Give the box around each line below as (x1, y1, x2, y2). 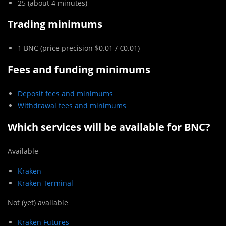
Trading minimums (8, 17, 102, 31)
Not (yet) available (8, 198, 68, 208)
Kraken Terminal (18, 178, 73, 188)
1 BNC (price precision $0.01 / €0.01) (18, 43, 140, 53)
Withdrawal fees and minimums (18, 101, 126, 111)
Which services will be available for (8, 120, 184, 134)
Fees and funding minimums (8, 63, 153, 77)
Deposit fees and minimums (18, 89, 113, 99)
